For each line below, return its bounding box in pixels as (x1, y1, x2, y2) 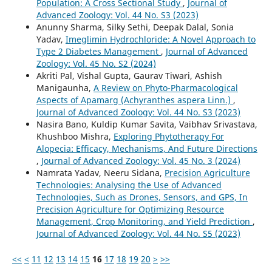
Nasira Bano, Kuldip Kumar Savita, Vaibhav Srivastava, (36, 118, 257, 131)
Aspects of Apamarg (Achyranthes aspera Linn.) (36, 94, 233, 106)
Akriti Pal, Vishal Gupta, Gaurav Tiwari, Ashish (36, 70, 222, 82)
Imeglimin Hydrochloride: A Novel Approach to (65, 33, 256, 46)
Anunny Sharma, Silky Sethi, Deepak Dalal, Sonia (36, 21, 234, 33)
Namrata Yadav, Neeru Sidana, (36, 167, 165, 179)
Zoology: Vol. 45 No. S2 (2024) (36, 58, 156, 70)
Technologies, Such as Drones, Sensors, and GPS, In (36, 191, 248, 203)
